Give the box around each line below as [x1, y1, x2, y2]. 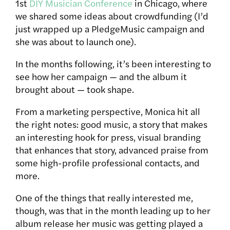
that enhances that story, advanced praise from [15, 143, 208, 157]
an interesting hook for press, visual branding [15, 130, 201, 144]
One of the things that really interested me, [15, 191, 193, 204]
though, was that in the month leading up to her [15, 204, 210, 217]
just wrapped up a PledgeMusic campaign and [15, 22, 205, 35]
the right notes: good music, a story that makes [15, 118, 207, 131]
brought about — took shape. [15, 83, 134, 96]
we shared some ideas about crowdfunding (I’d [15, 9, 208, 23]
